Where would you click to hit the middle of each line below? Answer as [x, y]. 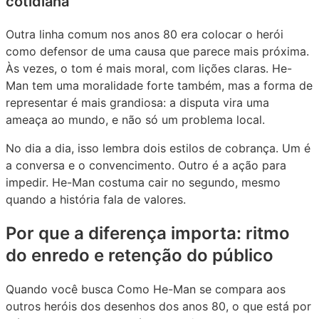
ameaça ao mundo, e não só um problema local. [135, 120]
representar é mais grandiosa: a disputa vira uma [137, 103]
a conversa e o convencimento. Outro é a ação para [146, 166]
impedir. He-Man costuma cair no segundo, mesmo [143, 183]
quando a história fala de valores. [96, 200]
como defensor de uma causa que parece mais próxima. [157, 52]
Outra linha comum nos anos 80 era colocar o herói [145, 35]
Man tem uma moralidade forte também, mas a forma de [159, 86]
